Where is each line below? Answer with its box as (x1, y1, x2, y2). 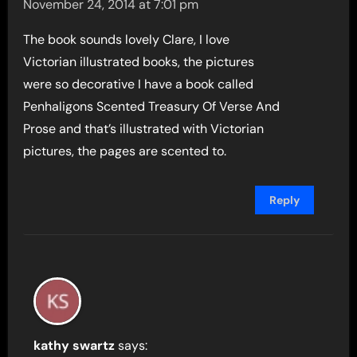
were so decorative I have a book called (23, 76, 254, 93)
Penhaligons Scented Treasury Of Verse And (23, 98, 280, 116)
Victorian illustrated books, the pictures (23, 53, 255, 71)
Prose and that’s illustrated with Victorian (23, 120, 265, 138)
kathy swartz (33, 337, 116, 355)
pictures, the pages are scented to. (23, 143, 227, 160)
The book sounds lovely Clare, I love (23, 31, 230, 49)
